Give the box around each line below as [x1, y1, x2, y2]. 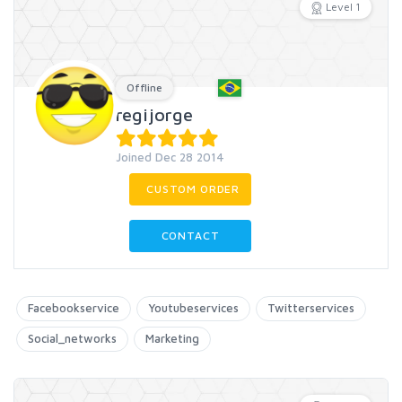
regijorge [116, 104, 193, 125]
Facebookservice [28, 301, 119, 315]
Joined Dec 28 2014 [116, 150, 224, 164]
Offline [127, 81, 162, 94]
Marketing [145, 331, 199, 345]
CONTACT [161, 229, 220, 242]
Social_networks [28, 331, 117, 345]
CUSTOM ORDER [146, 182, 240, 196]
